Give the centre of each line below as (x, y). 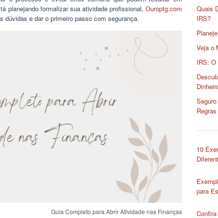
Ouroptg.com (164, 9)
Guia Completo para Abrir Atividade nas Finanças (117, 212)
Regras (207, 111)
